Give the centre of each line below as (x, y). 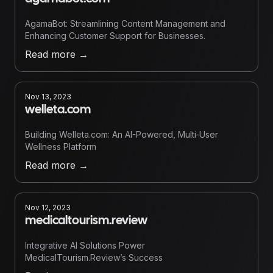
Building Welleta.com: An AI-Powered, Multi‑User (122, 134)
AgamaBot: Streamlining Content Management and (125, 23)
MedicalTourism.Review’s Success (94, 257)
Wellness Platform (61, 147)
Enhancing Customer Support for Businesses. (115, 36)
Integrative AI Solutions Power (85, 245)
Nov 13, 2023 (48, 97)
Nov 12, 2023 (48, 207)
